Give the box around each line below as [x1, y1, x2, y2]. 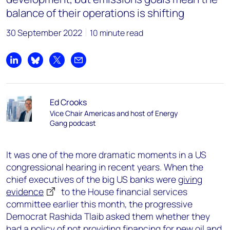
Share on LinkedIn [13, 60, 78, 71]
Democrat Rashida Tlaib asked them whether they [6, 210, 210, 222]
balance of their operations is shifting [6, 6, 184, 20]
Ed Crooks [49, 97, 87, 108]
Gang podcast [49, 118, 96, 128]
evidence [6, 185, 44, 198]
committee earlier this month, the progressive [6, 198, 193, 210]
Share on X [56, 60, 95, 71]
